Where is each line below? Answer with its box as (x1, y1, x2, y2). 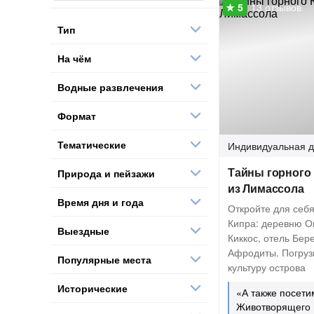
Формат (57, 108, 96, 123)
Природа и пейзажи (57, 165, 155, 180)
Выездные (57, 223, 109, 238)
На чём (57, 50, 91, 65)
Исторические (57, 280, 128, 295)
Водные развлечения (57, 79, 163, 94)
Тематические (57, 137, 126, 151)
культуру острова (228, 260, 306, 274)
